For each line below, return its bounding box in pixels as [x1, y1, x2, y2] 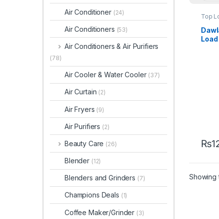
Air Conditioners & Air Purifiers [64, 42, 159, 50]
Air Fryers [65, 105, 97, 113]
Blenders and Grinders [65, 174, 137, 182]
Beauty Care [64, 139, 106, 148]
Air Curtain [65, 88, 99, 96]
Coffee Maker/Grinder [65, 208, 137, 217]
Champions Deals [65, 191, 121, 199]
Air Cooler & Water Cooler [65, 70, 149, 79]
